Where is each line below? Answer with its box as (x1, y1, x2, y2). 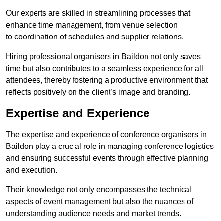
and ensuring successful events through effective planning (6, 154, 208, 163)
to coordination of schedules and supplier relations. (6, 33, 184, 41)
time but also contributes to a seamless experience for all (6, 64, 203, 73)
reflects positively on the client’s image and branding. (6, 88, 190, 97)
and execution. (6, 166, 57, 175)
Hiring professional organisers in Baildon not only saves (6, 52, 201, 61)
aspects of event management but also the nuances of (6, 197, 193, 206)
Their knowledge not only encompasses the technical (6, 185, 191, 194)
